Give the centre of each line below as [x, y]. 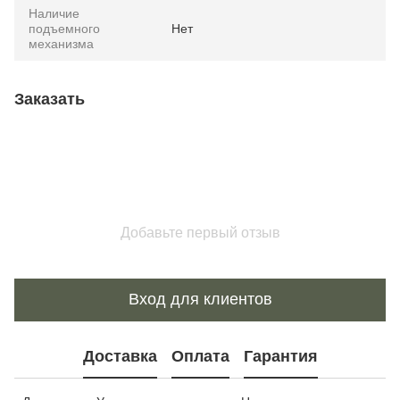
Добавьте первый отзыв [200, 232]
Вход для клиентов [200, 300]
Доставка [120, 357]
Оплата [200, 357]
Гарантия [280, 357]
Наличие [54, 13]
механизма [61, 43]
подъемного [64, 28]
